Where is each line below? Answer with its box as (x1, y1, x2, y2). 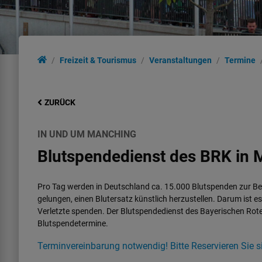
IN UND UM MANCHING (37, 129, 136, 140)
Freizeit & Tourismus (60, 56, 136, 65)
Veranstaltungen (149, 56, 212, 65)
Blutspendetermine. (37, 219, 108, 229)
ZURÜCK (44, 98, 75, 108)
